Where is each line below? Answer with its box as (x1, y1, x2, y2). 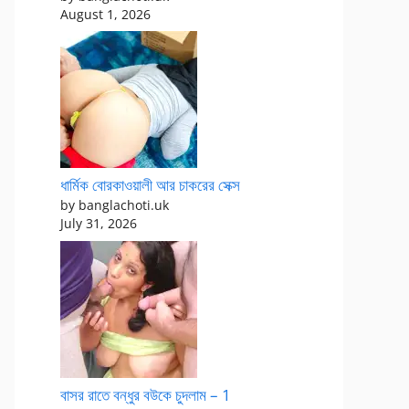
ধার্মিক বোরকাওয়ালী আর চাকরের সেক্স (60, 174, 240, 195)
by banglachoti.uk (60, 196, 169, 214)
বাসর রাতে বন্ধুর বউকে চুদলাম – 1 (60, 383, 231, 405)
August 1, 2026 (60, 5, 151, 23)
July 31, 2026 (60, 215, 137, 232)
